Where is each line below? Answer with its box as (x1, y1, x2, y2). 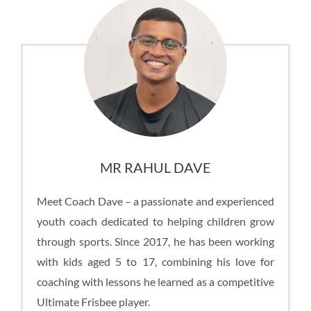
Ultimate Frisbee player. (37, 294, 150, 308)
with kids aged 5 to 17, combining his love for (37, 254, 274, 268)
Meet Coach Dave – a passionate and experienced (37, 194, 274, 208)
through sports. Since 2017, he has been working (37, 234, 274, 248)
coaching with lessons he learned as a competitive (37, 274, 274, 288)
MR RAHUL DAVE (100, 158, 211, 176)
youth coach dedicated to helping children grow (37, 214, 274, 228)
